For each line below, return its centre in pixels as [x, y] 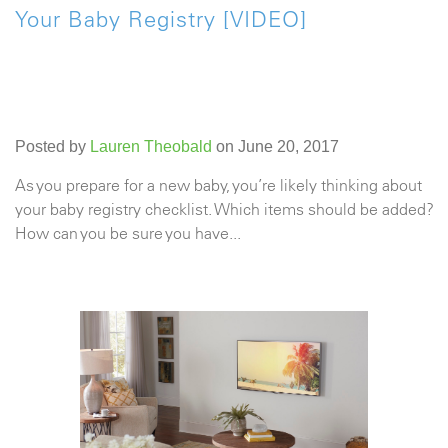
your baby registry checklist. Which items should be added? [224, 209]
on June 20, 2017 [275, 146]
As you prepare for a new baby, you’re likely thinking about [218, 185]
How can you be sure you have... [128, 233]
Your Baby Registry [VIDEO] [161, 20]
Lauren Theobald [151, 146]
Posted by [52, 146]
